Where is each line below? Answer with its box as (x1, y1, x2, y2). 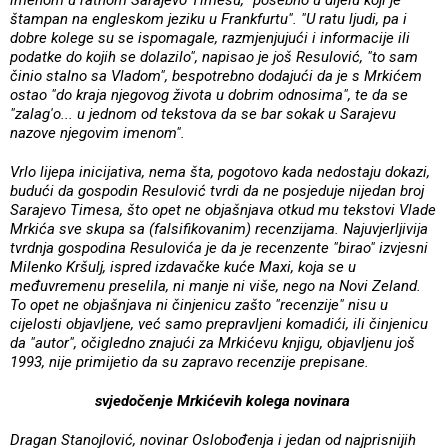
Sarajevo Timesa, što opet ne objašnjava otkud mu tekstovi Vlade (10, 200, 436, 219)
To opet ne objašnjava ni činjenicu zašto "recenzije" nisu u (10, 295, 388, 314)
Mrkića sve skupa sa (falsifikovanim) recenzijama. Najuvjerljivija (10, 219, 428, 238)
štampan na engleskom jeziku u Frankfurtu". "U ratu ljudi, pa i (10, 9, 407, 28)
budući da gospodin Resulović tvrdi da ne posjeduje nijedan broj (10, 181, 424, 200)
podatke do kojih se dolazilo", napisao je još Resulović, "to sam (10, 47, 418, 66)
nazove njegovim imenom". (10, 123, 185, 142)
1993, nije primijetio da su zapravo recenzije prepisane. (10, 352, 373, 371)
